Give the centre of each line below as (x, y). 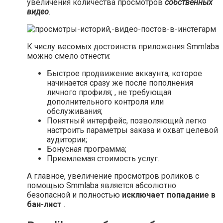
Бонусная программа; (87, 149)
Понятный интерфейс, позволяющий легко (127, 120)
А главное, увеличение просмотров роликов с (113, 176)
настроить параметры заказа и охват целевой (132, 130)
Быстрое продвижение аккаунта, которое (124, 73)
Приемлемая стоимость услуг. (103, 158)
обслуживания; (75, 111)
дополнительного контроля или (105, 102)
